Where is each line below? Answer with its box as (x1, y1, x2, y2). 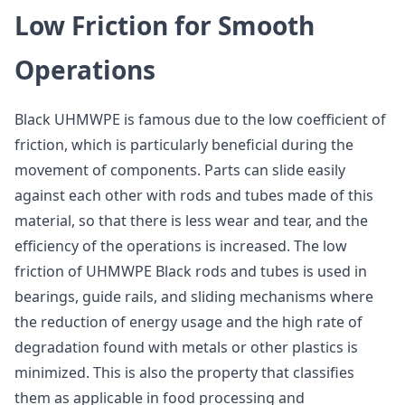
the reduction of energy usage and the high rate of (14, 312, 363, 332)
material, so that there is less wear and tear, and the (14, 211, 368, 231)
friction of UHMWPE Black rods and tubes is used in (14, 261, 367, 281)
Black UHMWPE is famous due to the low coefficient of (14, 109, 386, 129)
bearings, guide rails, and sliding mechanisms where (14, 287, 373, 306)
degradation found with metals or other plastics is (14, 337, 358, 357)
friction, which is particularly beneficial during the (14, 135, 353, 155)
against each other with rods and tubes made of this (14, 185, 373, 205)
